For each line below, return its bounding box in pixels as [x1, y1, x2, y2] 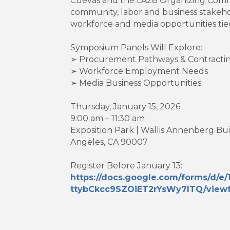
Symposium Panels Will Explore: [70, 43, 202, 53]
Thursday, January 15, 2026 [70, 102, 180, 112]
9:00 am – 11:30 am [70, 113, 145, 124]
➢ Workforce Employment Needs [70, 66, 208, 76]
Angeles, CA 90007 [70, 137, 148, 147]
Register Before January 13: [70, 161, 182, 171]
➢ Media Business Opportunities [70, 78, 201, 88]
